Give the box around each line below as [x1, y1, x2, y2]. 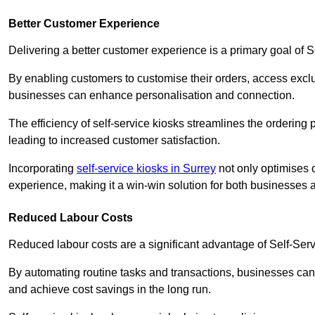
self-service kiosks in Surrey [77, 162, 216, 174]
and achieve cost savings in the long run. [8, 283, 211, 295]
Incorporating [8, 162, 77, 174]
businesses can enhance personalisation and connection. [8, 89, 295, 101]
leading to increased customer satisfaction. [8, 134, 220, 146]
